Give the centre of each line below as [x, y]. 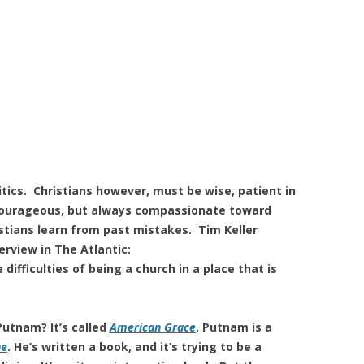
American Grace [153, 327]
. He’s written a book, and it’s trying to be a [134, 347]
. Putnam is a [234, 327]
